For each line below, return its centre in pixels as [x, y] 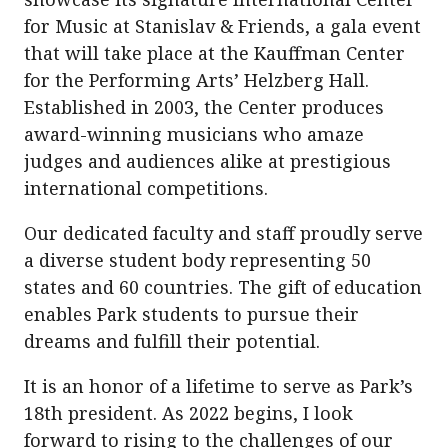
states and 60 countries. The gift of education [223, 287]
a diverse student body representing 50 [197, 260]
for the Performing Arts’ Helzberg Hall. [196, 80]
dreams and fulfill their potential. [172, 341]
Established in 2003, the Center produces [204, 107]
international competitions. [146, 188]
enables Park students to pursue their [191, 314]
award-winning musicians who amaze [194, 134]
